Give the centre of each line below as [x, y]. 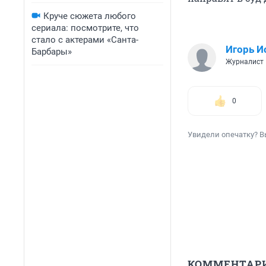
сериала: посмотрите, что [85, 28]
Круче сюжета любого [90, 16]
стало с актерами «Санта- [85, 40]
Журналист [245, 62]
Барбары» [52, 52]
